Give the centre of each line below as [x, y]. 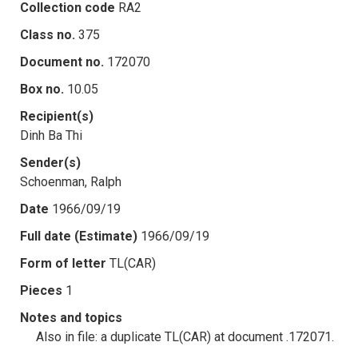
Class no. [48, 34]
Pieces [41, 290]
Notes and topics [71, 317]
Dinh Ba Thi [51, 135]
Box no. [42, 89]
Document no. [62, 62]
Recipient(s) [57, 116]
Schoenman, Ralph [71, 181]
